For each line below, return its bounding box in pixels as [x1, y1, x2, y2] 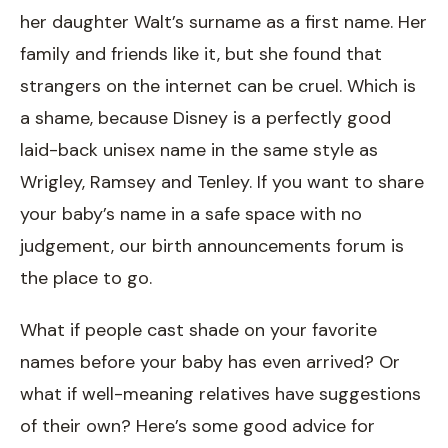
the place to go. [20, 265, 152, 290]
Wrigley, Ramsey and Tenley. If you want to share [20, 169, 424, 194]
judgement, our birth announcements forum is [20, 233, 404, 258]
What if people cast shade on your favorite [20, 317, 377, 342]
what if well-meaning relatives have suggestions [20, 381, 421, 406]
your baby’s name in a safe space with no [20, 201, 362, 226]
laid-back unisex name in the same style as [20, 137, 378, 162]
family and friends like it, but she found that [20, 41, 382, 66]
